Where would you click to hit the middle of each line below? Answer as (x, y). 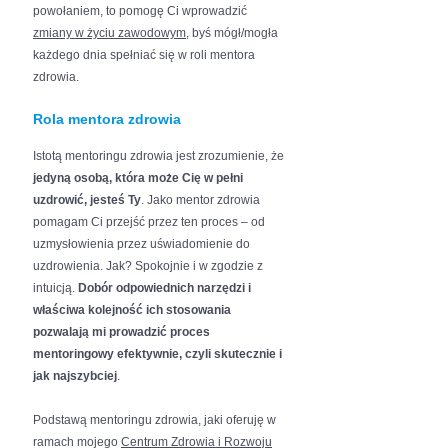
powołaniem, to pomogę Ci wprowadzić (140, 11)
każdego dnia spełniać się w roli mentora (144, 55)
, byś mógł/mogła (232, 33)
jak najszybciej (75, 376)
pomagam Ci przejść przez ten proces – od (149, 222)
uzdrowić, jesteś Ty (87, 200)
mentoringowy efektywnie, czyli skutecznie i (157, 354)
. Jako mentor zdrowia (200, 200)
